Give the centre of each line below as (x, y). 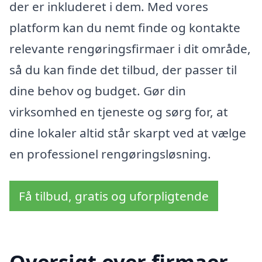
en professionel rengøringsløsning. (110, 154)
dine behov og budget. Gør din (98, 91)
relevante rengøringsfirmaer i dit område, (130, 49)
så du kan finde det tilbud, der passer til (123, 70)
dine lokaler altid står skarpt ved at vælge (128, 133)
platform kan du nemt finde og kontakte (125, 28)
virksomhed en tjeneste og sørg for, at (119, 112)
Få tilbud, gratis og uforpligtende (114, 196)
